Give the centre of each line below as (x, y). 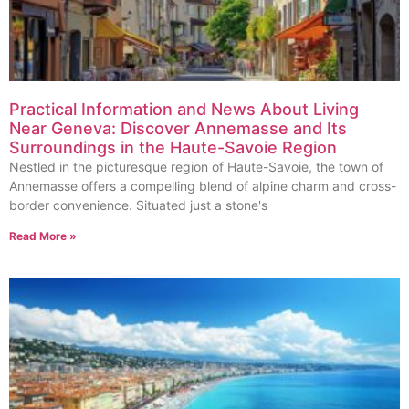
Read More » (43, 236)
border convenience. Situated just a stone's (138, 204)
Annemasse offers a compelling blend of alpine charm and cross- (203, 185)
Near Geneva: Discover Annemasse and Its (178, 128)
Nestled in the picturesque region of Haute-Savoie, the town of (196, 166)
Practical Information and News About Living (184, 109)
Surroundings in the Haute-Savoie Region (173, 147)
